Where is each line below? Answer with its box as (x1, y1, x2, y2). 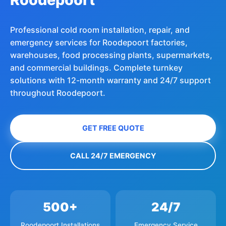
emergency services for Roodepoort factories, (10, 37, 188, 48)
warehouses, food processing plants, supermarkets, (10, 50, 212, 61)
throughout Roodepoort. (10, 88, 105, 98)
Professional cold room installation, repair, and (10, 25, 190, 35)
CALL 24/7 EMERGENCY (70, 151, 156, 160)
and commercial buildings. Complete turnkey (10, 63, 183, 73)
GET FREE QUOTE (82, 124, 144, 133)
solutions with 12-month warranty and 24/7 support (10, 75, 211, 86)
